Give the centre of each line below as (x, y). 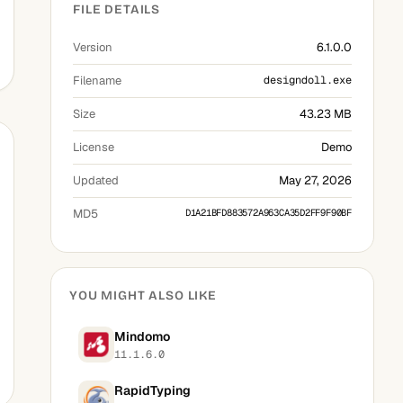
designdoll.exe (308, 80)
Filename (97, 81)
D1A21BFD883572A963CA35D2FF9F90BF (268, 212)
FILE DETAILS (117, 9)
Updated (96, 180)
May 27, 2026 (315, 180)
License (94, 147)
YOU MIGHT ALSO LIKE (143, 296)
